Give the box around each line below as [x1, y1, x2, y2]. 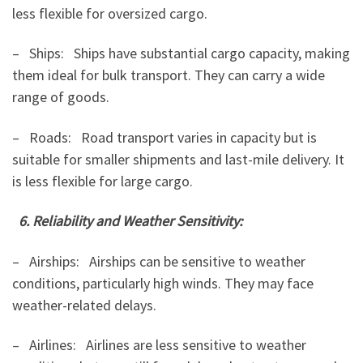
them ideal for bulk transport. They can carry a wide [12, 66, 325, 85]
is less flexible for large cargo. [12, 171, 193, 190]
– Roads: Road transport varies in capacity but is [12, 127, 317, 147]
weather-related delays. [12, 295, 156, 314]
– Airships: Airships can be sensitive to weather [12, 251, 305, 271]
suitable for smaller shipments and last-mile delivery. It [12, 149, 344, 169]
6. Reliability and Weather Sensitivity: [12, 211, 246, 231]
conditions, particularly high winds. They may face [12, 273, 314, 293]
